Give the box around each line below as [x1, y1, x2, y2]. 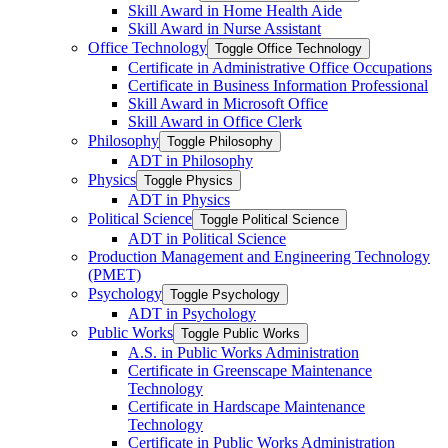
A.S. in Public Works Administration [128, 343, 359, 361]
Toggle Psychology [170, 286, 280, 302]
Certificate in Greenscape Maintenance [128, 361, 372, 379]
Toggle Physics [144, 172, 233, 188]
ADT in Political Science [128, 229, 286, 247]
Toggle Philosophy [167, 133, 273, 149]
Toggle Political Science [200, 211, 339, 227]
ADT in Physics [128, 190, 230, 208]
